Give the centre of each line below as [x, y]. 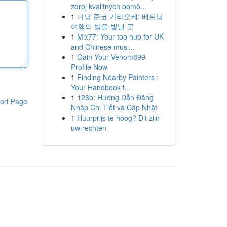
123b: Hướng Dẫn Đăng [115, 97]
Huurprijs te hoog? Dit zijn [118, 118]
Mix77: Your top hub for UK [120, 36]
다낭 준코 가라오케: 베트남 [120, 16]
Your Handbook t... [101, 87]
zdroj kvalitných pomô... [108, 6]
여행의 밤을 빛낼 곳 [102, 26]
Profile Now [89, 67]
